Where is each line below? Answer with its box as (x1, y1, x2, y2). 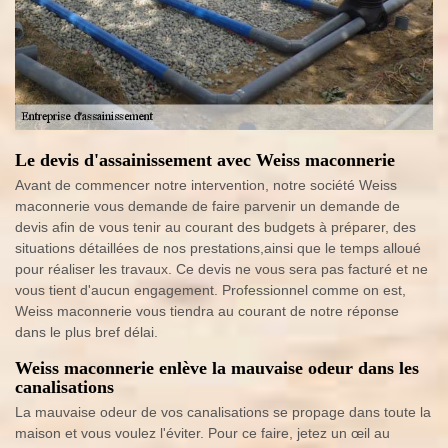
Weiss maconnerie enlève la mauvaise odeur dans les (15, 357, 419, 378)
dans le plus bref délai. (15, 323, 158, 340)
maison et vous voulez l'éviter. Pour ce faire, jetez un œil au (15, 424, 390, 441)
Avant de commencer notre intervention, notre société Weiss (15, 176, 397, 193)
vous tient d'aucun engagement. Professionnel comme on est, (15, 281, 406, 298)
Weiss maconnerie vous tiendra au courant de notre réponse (15, 302, 399, 319)
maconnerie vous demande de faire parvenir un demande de (15, 197, 400, 214)
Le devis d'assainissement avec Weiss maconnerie (15, 149, 395, 170)
